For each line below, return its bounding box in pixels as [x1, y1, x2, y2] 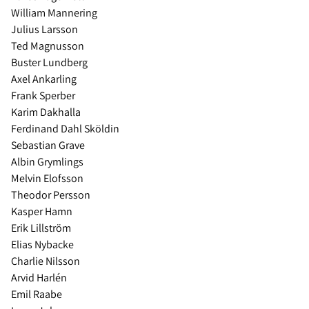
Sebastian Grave [11, 138, 87, 153]
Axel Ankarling [11, 72, 79, 87]
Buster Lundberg [11, 55, 90, 70]
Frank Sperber [11, 88, 77, 103]
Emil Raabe [11, 287, 64, 302]
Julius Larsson [11, 22, 80, 37]
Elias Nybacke [11, 237, 76, 252]
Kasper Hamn [11, 204, 74, 219]
